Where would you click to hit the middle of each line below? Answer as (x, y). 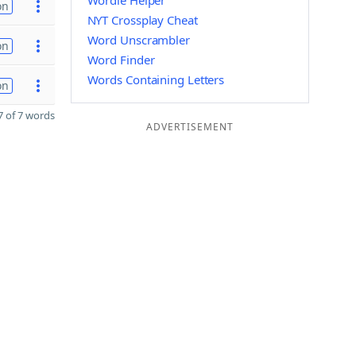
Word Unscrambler (138, 40)
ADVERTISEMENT (190, 127)
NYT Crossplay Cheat (142, 20)
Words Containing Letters (156, 79)
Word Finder (121, 60)
